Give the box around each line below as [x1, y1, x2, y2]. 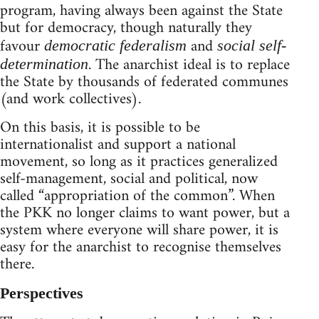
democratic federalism [44, 36, 187, 54]
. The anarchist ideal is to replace [88, 51, 290, 79]
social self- [217, 36, 286, 54]
